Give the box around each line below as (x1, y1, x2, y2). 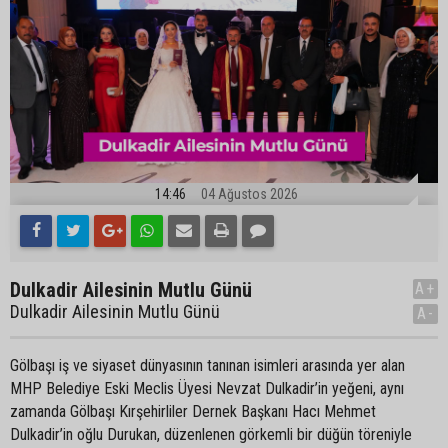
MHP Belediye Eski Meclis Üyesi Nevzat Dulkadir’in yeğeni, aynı (10, 378, 404, 398)
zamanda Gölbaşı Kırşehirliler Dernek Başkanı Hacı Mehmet (10, 401, 376, 421)
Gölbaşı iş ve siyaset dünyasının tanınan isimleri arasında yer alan (10, 355, 405, 375)
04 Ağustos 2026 (201, 185, 298, 202)
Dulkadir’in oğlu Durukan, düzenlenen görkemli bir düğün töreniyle (10, 424, 412, 444)
